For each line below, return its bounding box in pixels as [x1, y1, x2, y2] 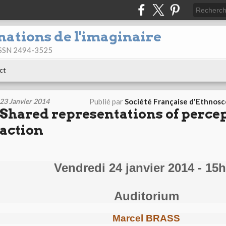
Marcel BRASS [112, 213, 180, 223]
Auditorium [114, 189, 179, 203]
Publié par [89, 97, 125, 106]
